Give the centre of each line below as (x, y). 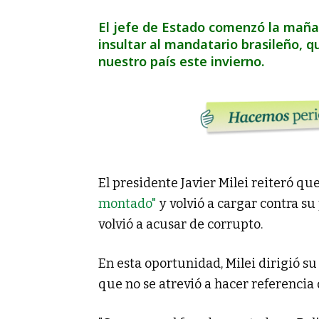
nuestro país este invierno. (181, 61)
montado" (127, 203)
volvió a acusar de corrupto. (181, 224)
